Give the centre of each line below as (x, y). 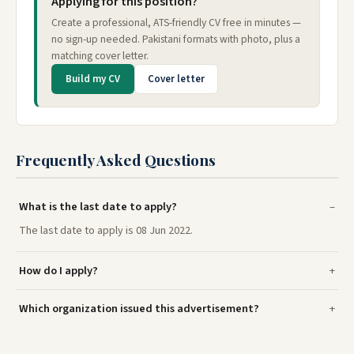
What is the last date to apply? (98, 207)
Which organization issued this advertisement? (139, 309)
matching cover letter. (100, 56)
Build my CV (93, 79)
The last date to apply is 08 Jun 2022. (106, 231)
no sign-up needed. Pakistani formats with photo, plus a (176, 40)
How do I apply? (58, 271)
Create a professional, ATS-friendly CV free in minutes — (176, 23)
